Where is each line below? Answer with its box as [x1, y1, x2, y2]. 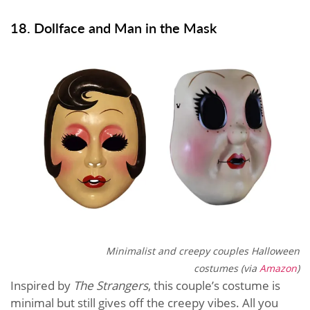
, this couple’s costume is [148, 277, 280, 293]
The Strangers [73, 277, 148, 293]
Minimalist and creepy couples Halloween [106, 244, 300, 257]
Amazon [259, 261, 297, 275]
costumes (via [194, 261, 259, 275]
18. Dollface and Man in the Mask [10, 17, 217, 37]
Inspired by [10, 277, 73, 293]
